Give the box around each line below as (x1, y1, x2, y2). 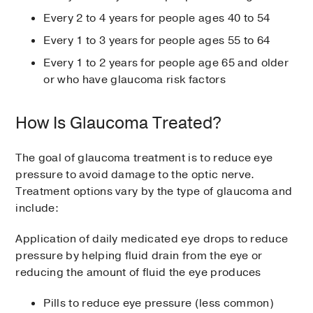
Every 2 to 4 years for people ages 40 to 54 (43, 10, 270, 27)
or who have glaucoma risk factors (43, 72, 226, 88)
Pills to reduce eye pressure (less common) (43, 296, 274, 312)
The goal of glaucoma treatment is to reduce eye (15, 150, 273, 166)
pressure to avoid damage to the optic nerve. (15, 167, 255, 183)
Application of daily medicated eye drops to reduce (15, 231, 289, 247)
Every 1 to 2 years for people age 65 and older (43, 55, 289, 71)
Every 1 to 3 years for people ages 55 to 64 (43, 33, 270, 49)
